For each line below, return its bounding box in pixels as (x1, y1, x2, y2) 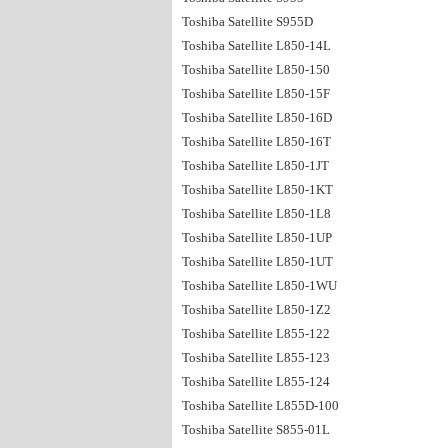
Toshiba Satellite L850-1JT (182, 158, 329, 173)
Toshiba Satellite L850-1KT (182, 182, 333, 197)
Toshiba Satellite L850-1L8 (182, 206, 331, 221)
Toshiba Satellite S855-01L (182, 422, 330, 437)
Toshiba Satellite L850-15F (182, 86, 330, 101)
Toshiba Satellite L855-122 (182, 326, 330, 341)
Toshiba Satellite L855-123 (182, 350, 330, 365)
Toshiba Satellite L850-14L (182, 38, 331, 53)
